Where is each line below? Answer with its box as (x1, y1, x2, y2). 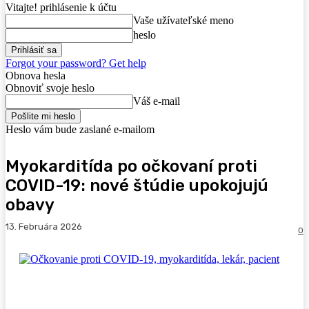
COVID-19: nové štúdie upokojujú (6, 176, 268, 195)
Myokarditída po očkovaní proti (6, 157, 257, 176)
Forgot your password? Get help (6, 57, 146, 69)
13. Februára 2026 (6, 221, 82, 232)
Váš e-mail (133, 95, 180, 107)
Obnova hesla (6, 70, 66, 81)
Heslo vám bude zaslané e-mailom (6, 123, 154, 135)
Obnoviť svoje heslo (6, 82, 94, 94)
